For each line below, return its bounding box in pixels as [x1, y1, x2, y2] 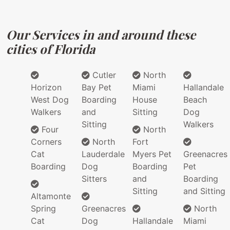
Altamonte [31, 191, 71, 202]
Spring [31, 203, 56, 214]
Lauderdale [82, 149, 125, 160]
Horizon [31, 82, 62, 93]
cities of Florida [6, 41, 95, 57]
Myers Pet [132, 149, 171, 160]
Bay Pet [82, 82, 111, 93]
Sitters [82, 174, 107, 184]
